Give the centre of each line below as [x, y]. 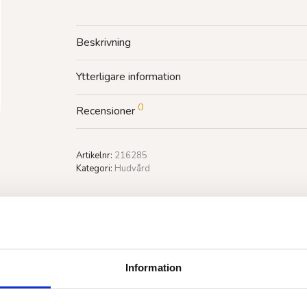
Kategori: [95, 169]
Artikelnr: [95, 156]
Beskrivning [103, 42]
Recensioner [107, 111]
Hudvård [132, 169]
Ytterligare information [128, 77]
